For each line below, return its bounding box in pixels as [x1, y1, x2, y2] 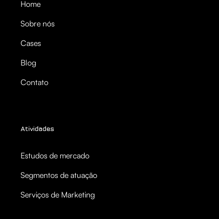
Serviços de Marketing [21, 189, 95, 199]
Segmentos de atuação [21, 170, 98, 180]
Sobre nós [21, 18, 55, 28]
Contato [21, 77, 49, 87]
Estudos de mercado [21, 150, 90, 160]
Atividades [21, 124, 55, 132]
